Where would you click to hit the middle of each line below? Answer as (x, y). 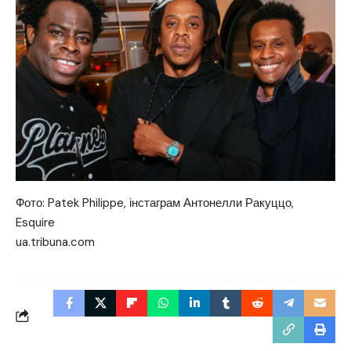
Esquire (35, 222)
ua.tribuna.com (55, 242)
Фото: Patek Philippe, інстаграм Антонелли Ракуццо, (155, 203)
